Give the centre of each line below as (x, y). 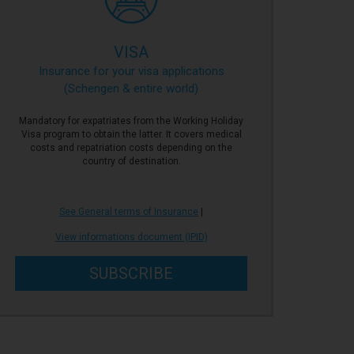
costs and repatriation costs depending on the (131, 148)
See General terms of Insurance (129, 212)
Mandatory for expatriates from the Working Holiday (131, 121)
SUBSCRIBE (131, 273)
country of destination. (131, 161)
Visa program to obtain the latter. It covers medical (131, 134)
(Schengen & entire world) (131, 88)
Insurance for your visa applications (131, 71)
